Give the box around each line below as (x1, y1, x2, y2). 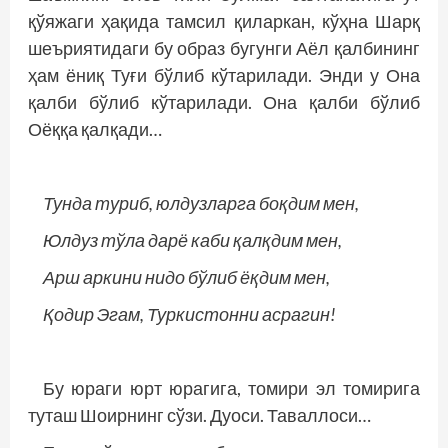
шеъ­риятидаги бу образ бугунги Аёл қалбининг (28, 37, 420, 59)
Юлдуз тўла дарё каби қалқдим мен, (43, 229, 342, 251)
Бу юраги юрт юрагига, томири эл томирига (43, 377, 420, 399)
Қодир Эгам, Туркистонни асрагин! (43, 303, 336, 325)
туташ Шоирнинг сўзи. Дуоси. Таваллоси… (28, 404, 371, 426)
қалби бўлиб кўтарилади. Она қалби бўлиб (28, 91, 420, 113)
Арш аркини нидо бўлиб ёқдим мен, (43, 266, 330, 288)
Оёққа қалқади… (28, 118, 162, 140)
